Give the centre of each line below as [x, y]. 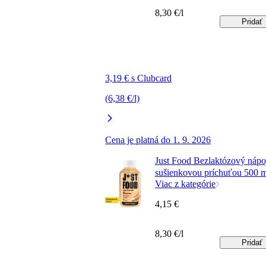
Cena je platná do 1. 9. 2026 [158, 140]
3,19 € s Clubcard [138, 78]
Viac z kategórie [185, 184]
